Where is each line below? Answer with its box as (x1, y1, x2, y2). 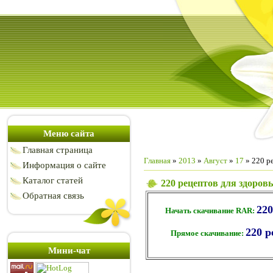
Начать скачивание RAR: (165, 206, 257, 216)
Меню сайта (43, 129, 94, 138)
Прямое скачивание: (171, 229, 246, 238)
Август (204, 156, 227, 165)
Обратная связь (23, 191, 84, 200)
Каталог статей (23, 175, 83, 185)
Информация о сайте (23, 160, 106, 170)
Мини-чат (48, 246, 90, 255)
